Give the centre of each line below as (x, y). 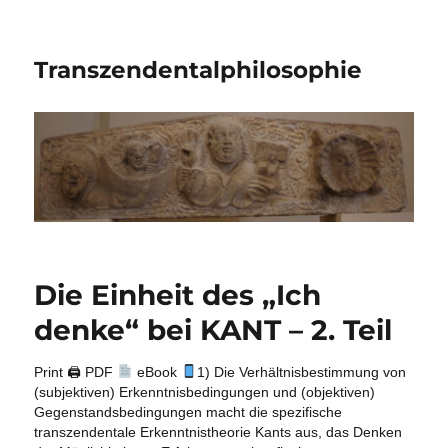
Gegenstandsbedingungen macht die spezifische (188, 412)
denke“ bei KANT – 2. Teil (213, 330)
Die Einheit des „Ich (178, 295)
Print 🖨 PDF (76, 372)
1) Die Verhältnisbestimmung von (302, 372)
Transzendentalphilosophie (198, 70)
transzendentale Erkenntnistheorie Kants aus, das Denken (218, 432)
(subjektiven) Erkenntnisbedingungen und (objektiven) (205, 392)
